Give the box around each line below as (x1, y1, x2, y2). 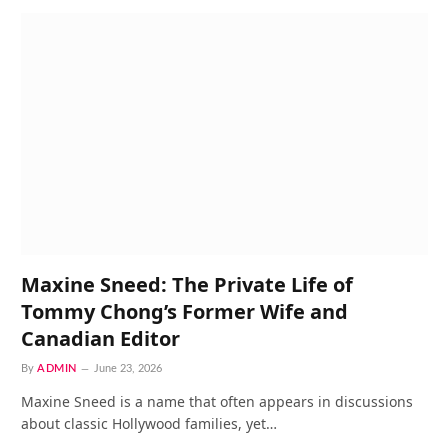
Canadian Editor (21, 324, 180, 352)
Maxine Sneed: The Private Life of (21, 270, 353, 298)
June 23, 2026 (93, 362, 162, 374)
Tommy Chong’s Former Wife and (21, 297, 348, 325)
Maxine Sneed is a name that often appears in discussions (21, 391, 413, 411)
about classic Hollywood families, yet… (21, 413, 277, 433)
